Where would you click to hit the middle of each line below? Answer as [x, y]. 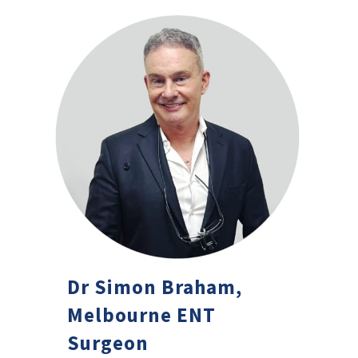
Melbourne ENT [142, 314]
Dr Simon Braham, [155, 286]
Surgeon [108, 342]
